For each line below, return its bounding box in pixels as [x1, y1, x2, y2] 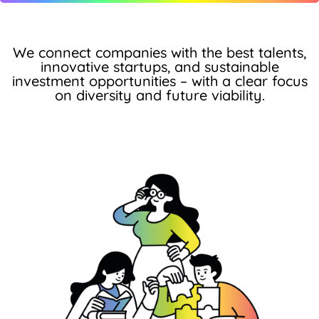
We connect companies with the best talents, [13, 43, 306, 62]
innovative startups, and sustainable [40, 58, 279, 76]
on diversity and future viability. [54, 86, 265, 105]
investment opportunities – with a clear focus [11, 72, 308, 90]
